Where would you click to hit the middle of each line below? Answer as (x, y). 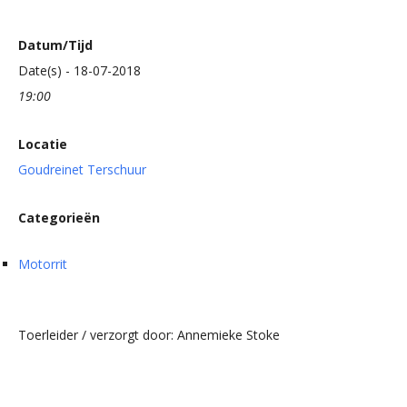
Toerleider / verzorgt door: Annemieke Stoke (149, 335)
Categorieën (59, 218)
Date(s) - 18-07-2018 (79, 71)
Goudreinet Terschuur (82, 170)
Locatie (43, 144)
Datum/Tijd (55, 45)
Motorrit (43, 264)
